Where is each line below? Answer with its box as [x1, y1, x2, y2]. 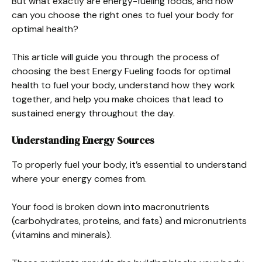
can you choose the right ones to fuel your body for [12, 8, 234, 21]
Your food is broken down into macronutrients [12, 200, 209, 213]
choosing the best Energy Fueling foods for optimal [12, 64, 230, 77]
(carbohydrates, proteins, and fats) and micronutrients [12, 214, 247, 227]
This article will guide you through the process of [12, 50, 219, 63]
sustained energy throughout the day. [12, 106, 175, 119]
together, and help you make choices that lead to [12, 92, 223, 105]
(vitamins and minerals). [12, 228, 112, 241]
